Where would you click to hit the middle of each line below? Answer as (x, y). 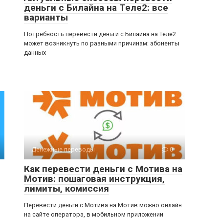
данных (35, 53)
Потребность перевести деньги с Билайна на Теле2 (100, 34)
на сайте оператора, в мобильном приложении (94, 214)
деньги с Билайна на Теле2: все (96, 8)
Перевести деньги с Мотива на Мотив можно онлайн (103, 205)
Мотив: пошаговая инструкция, (94, 179)
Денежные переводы (63, 149)
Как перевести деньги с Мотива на (103, 169)
